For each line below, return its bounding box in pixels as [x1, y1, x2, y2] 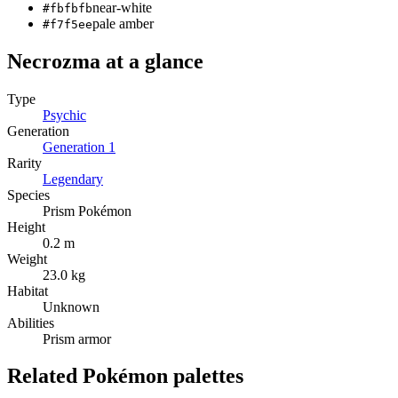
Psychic [43, 107, 86, 123]
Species [7, 187, 50, 203]
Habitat [7, 283, 48, 298]
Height [7, 219, 45, 235]
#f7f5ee [43, 17, 92, 31]
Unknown [43, 298, 99, 314]
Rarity [7, 155, 42, 171]
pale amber [92, 15, 154, 31]
